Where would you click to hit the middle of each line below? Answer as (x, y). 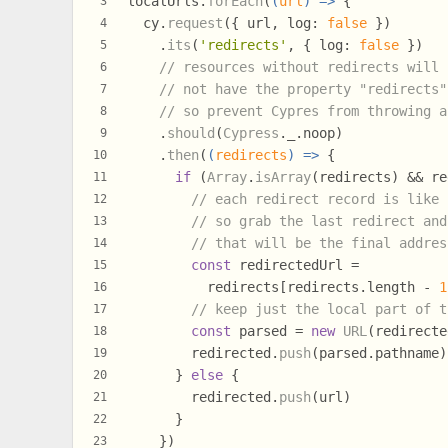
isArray (283, 177)
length (391, 287)
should (191, 133)
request (195, 23)
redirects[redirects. (247, 287)
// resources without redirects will (299, 67)
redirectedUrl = (295, 265)
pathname (407, 353)
